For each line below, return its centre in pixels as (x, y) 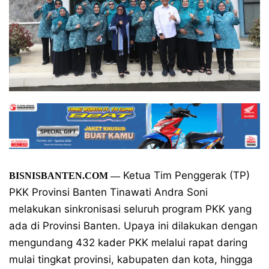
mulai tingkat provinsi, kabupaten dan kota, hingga (131, 259)
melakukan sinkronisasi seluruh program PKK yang (130, 209)
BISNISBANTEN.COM (59, 176)
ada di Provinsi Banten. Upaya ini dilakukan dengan (133, 226)
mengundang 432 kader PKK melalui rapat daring (128, 243)
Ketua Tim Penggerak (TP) (185, 175)
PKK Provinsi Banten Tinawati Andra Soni (108, 192)
